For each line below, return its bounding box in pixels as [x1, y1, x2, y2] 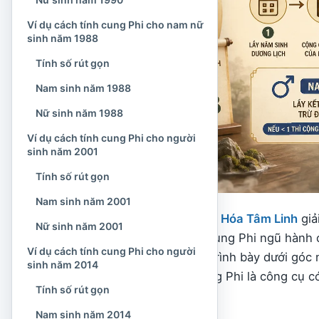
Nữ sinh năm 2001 [36, 220, 123, 232]
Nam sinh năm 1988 [36, 82, 131, 94]
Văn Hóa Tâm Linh [196, 211, 298, 226]
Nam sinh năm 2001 [36, 195, 131, 207]
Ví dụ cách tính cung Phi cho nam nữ [27, 19, 204, 31]
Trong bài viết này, [89, 211, 196, 226]
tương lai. [89, 288, 141, 303]
